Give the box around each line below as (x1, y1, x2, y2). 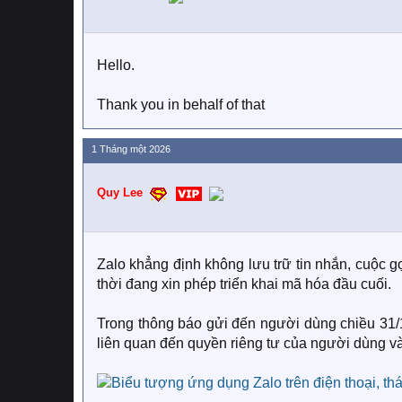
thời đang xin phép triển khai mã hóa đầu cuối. (97, 276, 391, 292)
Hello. (97, 57, 135, 73)
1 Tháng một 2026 (92, 144, 170, 154)
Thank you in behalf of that (97, 97, 265, 112)
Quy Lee (97, 186, 143, 199)
